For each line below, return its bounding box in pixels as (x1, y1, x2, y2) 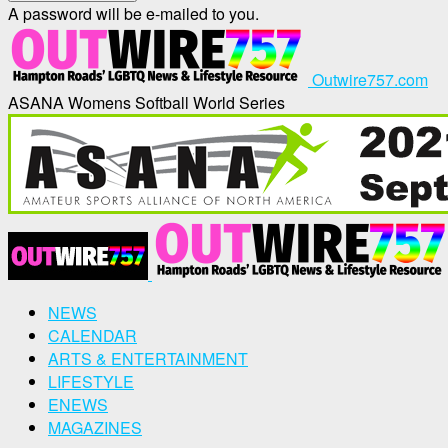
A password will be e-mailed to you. (8, 2, 259, 25)
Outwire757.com (312, 68, 428, 91)
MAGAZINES (48, 416, 142, 439)
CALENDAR (48, 324, 137, 347)
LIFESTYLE (48, 370, 134, 393)
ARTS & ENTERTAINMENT (48, 347, 248, 370)
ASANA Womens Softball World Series (8, 91, 285, 114)
